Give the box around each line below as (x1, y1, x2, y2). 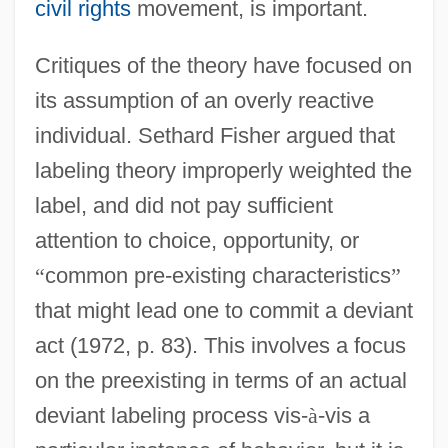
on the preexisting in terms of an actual (34, 367, 407, 393)
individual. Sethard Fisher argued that (34, 122, 395, 148)
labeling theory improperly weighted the (34, 157, 412, 183)
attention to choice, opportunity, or (34, 227, 359, 253)
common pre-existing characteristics (44, 262, 391, 288)
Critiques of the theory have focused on (34, 52, 412, 78)
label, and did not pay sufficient (34, 192, 333, 218)
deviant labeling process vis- (34, 402, 308, 428)
